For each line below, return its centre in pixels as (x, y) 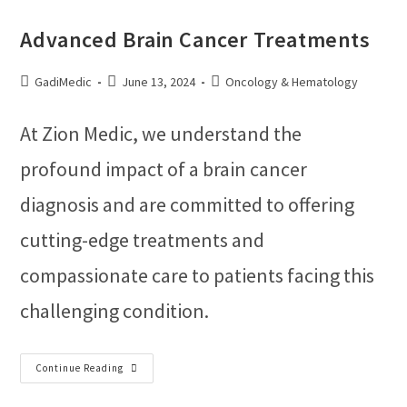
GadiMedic (64, 82)
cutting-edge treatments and (143, 240)
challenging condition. (115, 311)
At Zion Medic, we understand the (161, 134)
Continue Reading (80, 368)
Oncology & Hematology (292, 82)
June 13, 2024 (159, 82)
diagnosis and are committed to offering (188, 204)
